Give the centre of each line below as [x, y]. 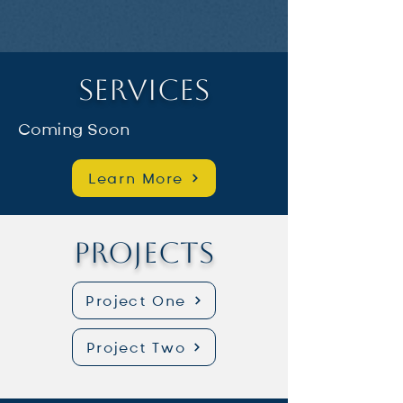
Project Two [136, 347]
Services [144, 90]
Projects [144, 252]
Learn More [136, 178]
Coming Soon [74, 130]
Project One [136, 300]
